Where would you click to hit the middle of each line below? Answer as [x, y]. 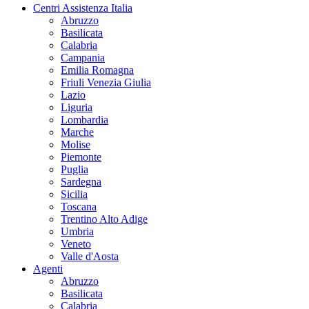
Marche [77, 132]
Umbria [77, 232]
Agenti [48, 269]
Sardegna [81, 182]
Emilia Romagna [97, 70]
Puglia [74, 170]
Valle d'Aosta [90, 257]
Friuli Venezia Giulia [106, 83]
